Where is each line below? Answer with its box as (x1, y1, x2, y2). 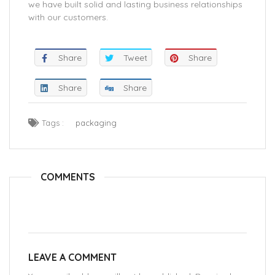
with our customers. (28, 12, 108, 23)
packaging (76, 118, 117, 128)
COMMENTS (41, 171, 95, 184)
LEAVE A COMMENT (28, 251, 117, 264)
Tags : (39, 118, 64, 128)
